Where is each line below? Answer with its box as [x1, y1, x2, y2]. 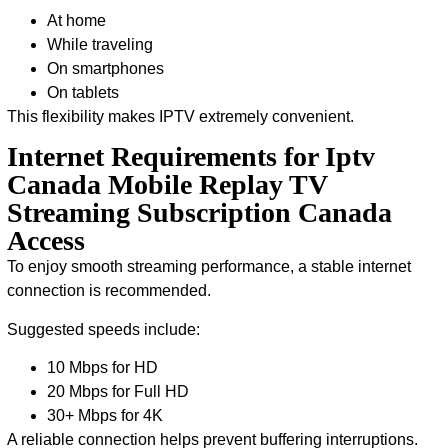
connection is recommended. [6, 282, 211, 300]
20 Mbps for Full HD [46, 382, 189, 400]
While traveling [46, 35, 153, 53]
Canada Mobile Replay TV [6, 169, 327, 201]
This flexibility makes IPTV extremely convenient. [6, 107, 354, 125]
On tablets [46, 83, 119, 101]
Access [6, 225, 85, 257]
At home [46, 11, 106, 29]
